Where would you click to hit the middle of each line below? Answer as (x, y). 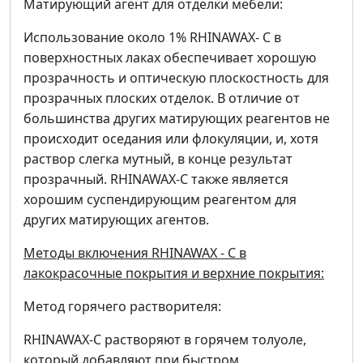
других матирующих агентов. (116, 220)
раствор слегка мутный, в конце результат (158, 159)
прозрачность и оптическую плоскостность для (176, 78)
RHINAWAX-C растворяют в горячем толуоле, (165, 340)
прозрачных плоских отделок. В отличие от (162, 98)
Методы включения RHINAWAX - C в (135, 253)
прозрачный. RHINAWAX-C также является (156, 179)
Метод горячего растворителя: (122, 307)
